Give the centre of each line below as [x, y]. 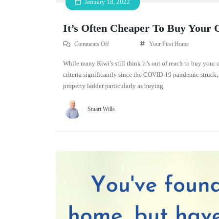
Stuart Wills [101, 109]
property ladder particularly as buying [113, 86]
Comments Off [92, 44]
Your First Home [169, 44]
